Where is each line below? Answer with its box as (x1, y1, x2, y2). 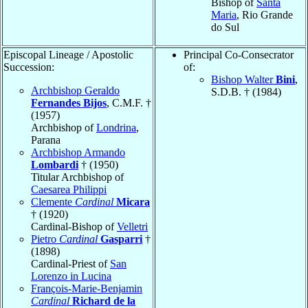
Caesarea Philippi (31, 183, 107, 195)
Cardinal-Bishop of (31, 220, 117, 232)
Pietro (31, 232, 59, 245)
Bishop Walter (211, 73, 276, 85)
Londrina (96, 121, 136, 133)
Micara (116, 195, 150, 208)
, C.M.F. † (107, 96, 151, 109)
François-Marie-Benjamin (31, 282, 142, 294)
